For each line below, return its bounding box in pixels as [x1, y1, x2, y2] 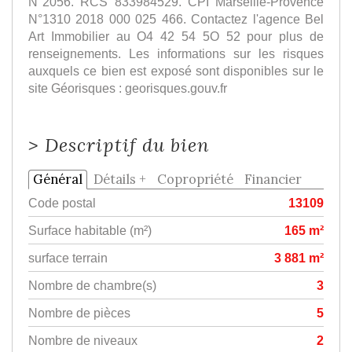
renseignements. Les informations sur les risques [28, 46, 324, 60]
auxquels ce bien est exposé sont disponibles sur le [28, 63, 324, 78]
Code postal [28, 195, 96, 210]
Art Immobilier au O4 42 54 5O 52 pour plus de [28, 28, 324, 43]
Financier [244, 170, 302, 187]
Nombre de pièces [28, 305, 130, 320]
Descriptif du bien [45, 132, 210, 156]
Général [33, 170, 82, 187]
